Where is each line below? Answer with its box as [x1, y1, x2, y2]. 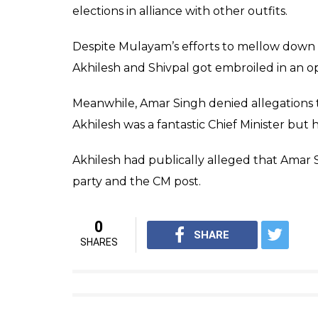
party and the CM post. [72, 175, 201, 188]
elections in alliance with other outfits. [72, 4, 287, 18]
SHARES [79, 236, 118, 248]
